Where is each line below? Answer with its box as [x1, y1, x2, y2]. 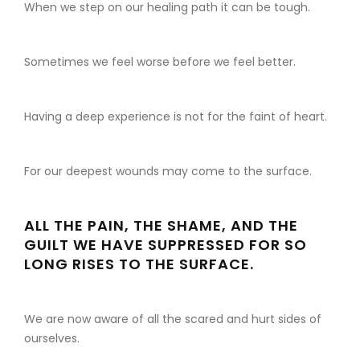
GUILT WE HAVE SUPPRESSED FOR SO [24, 235, 307, 256]
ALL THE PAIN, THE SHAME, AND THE [24, 215, 298, 236]
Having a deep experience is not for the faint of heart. [24, 108, 327, 125]
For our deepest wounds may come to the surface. [24, 163, 312, 180]
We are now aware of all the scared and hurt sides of [24, 311, 321, 328]
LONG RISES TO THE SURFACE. [24, 254, 254, 275]
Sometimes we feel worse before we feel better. [24, 54, 296, 71]
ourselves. [24, 330, 80, 347]
